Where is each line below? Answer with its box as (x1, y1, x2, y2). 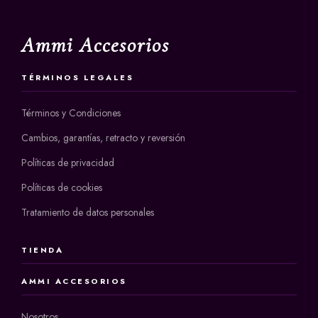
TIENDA (21, 244, 63, 256)
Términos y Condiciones (21, 106, 121, 120)
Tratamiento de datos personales (21, 205, 154, 219)
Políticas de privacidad (21, 155, 114, 170)
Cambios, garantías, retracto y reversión (21, 131, 185, 145)
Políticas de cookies (21, 180, 102, 194)
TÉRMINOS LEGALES (21, 72, 133, 83)
